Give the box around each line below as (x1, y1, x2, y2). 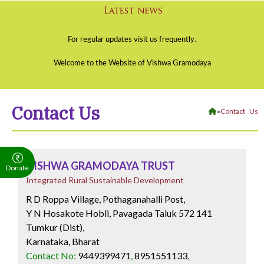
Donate (6, 163, 29, 172)
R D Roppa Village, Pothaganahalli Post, (26, 193, 185, 204)
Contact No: (26, 250, 78, 261)
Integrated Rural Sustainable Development (26, 175, 184, 185)
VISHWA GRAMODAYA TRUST (26, 159, 175, 172)
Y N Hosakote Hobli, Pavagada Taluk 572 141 (26, 207, 212, 219)
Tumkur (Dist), (26, 222, 84, 233)
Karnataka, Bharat (26, 236, 100, 247)
